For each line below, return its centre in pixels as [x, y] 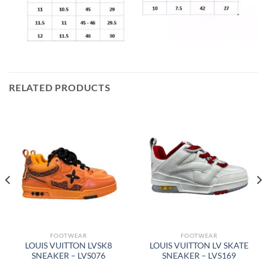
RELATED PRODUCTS [60, 88]
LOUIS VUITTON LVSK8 [68, 245]
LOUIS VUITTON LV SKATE [199, 245]
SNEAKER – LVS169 [199, 255]
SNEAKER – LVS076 [68, 255]
